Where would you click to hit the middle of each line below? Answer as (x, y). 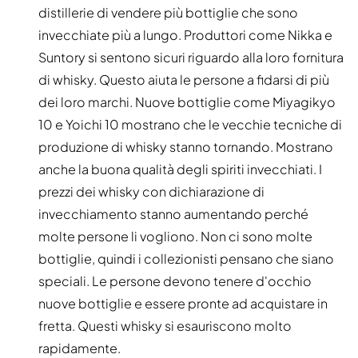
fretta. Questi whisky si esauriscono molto (165, 326)
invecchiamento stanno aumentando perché (173, 214)
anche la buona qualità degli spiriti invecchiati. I (180, 169)
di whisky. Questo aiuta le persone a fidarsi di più (184, 80)
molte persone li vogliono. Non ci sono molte (175, 237)
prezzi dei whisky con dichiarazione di (151, 192)
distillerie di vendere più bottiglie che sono (168, 13)
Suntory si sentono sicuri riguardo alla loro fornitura (191, 58)
